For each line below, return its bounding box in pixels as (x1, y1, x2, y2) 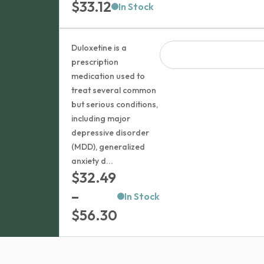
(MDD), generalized (71, 141, 146, 152)
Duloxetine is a (71, 42, 127, 53)
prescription (71, 57, 119, 67)
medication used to (71, 71, 146, 81)
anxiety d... (71, 156, 114, 166)
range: (117, 225, 159, 242)
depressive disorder (71, 127, 150, 138)
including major (71, 113, 131, 124)
